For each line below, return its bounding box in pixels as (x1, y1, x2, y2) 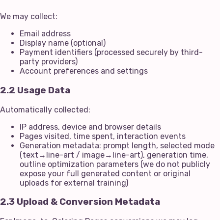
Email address (20, 29, 71, 39)
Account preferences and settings (20, 66, 148, 76)
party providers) (20, 57, 78, 67)
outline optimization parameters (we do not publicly (20, 159, 210, 169)
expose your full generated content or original (20, 168, 191, 178)
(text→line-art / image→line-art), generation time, (20, 150, 208, 160)
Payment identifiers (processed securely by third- (20, 48, 203, 57)
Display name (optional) (20, 38, 106, 48)
